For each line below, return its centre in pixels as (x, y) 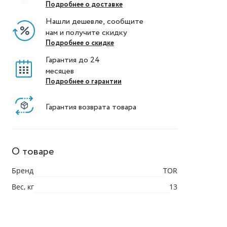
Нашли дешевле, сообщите (95, 22)
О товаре (32, 152)
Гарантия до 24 (73, 60)
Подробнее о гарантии (83, 82)
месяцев (60, 71)
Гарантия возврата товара (91, 107)
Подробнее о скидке (80, 43)
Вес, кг (23, 187)
